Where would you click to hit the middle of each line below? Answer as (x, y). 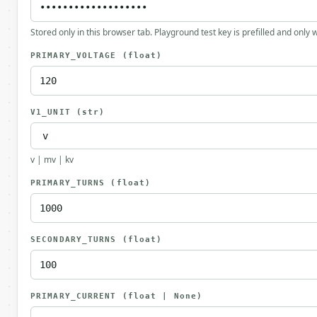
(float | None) (162, 296)
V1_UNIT (53, 112)
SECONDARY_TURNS (76, 240)
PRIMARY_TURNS (71, 183)
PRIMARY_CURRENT (76, 296)
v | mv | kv (52, 160)
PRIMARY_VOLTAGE (76, 56)
